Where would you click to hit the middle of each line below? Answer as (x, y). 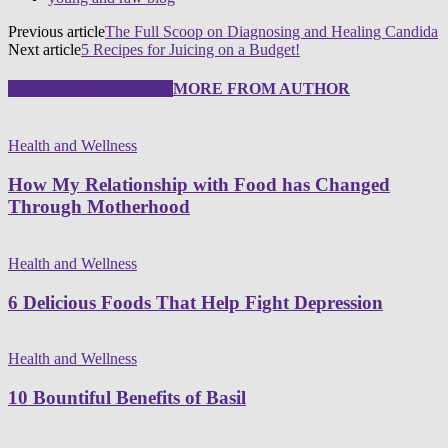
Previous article (56, 31)
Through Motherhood (99, 207)
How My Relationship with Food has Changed (199, 185)
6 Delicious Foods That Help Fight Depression (195, 302)
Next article (44, 49)
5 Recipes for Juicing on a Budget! (190, 49)
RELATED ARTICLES (90, 89)
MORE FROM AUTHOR (261, 89)
